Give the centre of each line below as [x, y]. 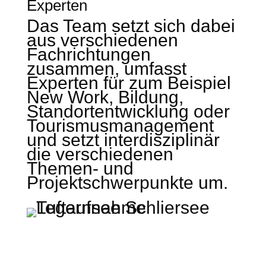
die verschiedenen [100, 154]
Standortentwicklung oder [128, 111]
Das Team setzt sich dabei [131, 26]
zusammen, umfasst [106, 69]
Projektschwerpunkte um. [127, 183]
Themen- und [80, 168]
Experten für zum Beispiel [129, 83]
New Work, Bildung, [105, 97]
